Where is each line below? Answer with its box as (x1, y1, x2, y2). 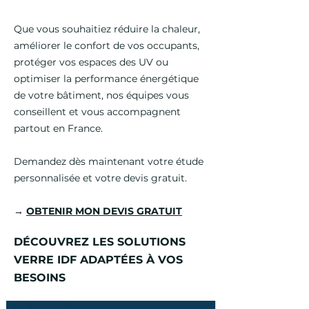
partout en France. (14, 122, 103, 134)
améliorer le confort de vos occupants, (14, 39, 199, 52)
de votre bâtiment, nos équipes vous (14, 89, 189, 101)
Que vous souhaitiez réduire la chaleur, (14, 23, 200, 35)
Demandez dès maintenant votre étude (14, 155, 203, 168)
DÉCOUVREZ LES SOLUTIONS (14, 235, 186, 248)
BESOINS (14, 271, 66, 284)
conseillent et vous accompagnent (14, 106, 181, 118)
